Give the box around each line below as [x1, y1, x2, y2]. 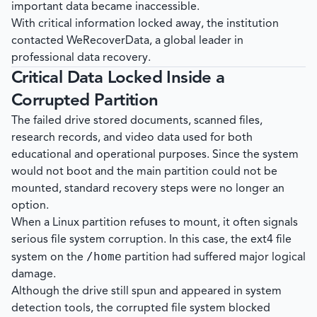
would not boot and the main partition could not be [11, 166, 277, 178]
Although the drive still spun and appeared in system [11, 286, 282, 298]
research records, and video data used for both [11, 132, 253, 144]
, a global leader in [149, 35, 243, 47]
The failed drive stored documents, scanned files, [11, 115, 263, 127]
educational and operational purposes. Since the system [11, 149, 299, 161]
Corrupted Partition [11, 93, 158, 110]
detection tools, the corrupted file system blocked [11, 303, 270, 315]
